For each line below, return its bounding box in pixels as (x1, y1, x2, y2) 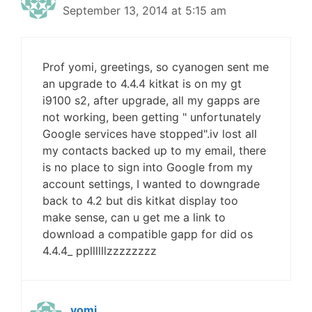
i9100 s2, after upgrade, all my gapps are (42, 93, 260, 107)
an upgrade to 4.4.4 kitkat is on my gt (42, 77, 242, 91)
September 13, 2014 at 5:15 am (63, 3, 226, 17)
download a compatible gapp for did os (42, 227, 253, 241)
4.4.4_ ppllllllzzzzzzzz (42, 244, 157, 258)
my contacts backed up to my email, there (42, 143, 266, 157)
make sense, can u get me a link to (42, 210, 226, 224)
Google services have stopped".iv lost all (42, 127, 257, 141)
